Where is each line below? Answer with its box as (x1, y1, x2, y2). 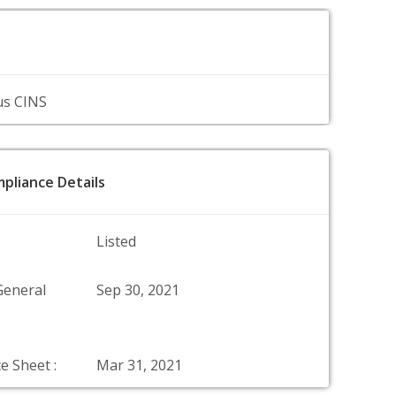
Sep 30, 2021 (95, 280, 179, 300)
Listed (95, 232, 136, 251)
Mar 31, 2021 (95, 355, 182, 375)
